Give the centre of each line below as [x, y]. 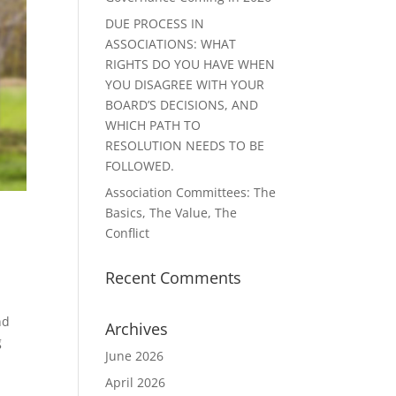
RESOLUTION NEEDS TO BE [185, 145]
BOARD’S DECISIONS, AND [182, 105]
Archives [137, 329]
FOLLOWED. [140, 166]
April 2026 [136, 382]
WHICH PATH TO [153, 125]
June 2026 [135, 356]
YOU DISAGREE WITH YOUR [185, 84]
